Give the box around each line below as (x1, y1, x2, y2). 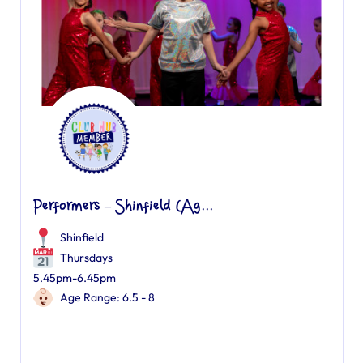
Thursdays (57, 250, 113, 265)
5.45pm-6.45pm (32, 271, 116, 285)
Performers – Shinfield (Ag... (32, 199, 213, 215)
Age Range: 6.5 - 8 (59, 290, 155, 305)
